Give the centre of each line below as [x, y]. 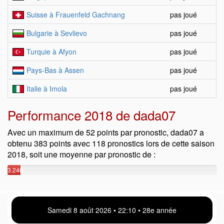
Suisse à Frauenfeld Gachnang [76, 14]
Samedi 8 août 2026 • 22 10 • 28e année [112, 210]
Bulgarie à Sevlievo [57, 33]
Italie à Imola [47, 88]
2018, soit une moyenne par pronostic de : [81, 154]
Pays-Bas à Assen [55, 70]
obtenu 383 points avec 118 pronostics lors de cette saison [111, 143]
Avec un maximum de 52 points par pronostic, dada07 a [106, 132]
